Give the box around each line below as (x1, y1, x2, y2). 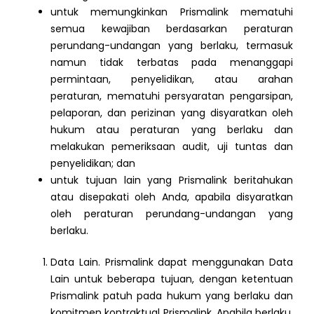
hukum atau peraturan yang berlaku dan (50, 122, 293, 137)
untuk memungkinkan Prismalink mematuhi (50, 4, 293, 19)
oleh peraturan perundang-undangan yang (50, 206, 293, 221)
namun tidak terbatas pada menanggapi (50, 55, 293, 69)
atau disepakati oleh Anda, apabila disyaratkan (50, 189, 293, 204)
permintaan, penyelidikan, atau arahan (50, 71, 293, 86)
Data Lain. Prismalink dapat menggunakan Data (50, 254, 293, 269)
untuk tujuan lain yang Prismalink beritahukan (50, 172, 293, 187)
